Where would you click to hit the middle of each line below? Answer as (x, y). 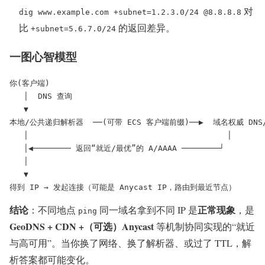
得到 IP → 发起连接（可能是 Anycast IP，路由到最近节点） (123, 188)
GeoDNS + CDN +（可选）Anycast (82, 227)
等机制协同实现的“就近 (204, 227)
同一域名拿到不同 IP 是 (147, 210)
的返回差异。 (146, 27)
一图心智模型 (43, 56)
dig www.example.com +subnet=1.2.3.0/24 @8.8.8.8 (130, 12)
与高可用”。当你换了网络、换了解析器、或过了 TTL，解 (130, 243)
